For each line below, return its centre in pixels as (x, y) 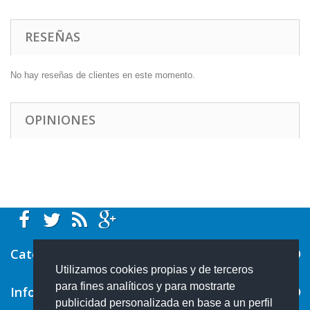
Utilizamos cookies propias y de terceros (154, 270)
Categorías (44, 254)
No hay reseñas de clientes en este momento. (103, 75)
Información (47, 292)
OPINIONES (60, 120)
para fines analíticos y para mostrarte (145, 286)
